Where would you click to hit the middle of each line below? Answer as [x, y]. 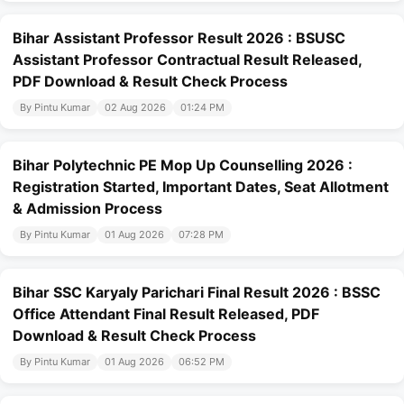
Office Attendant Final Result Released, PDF [166, 314]
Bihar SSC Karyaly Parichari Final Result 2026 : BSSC [197, 293]
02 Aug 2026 [135, 108]
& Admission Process [87, 209]
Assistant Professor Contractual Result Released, [187, 60]
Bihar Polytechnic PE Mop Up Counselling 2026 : [183, 165]
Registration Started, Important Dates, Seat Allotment [201, 187]
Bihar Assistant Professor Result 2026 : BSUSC [179, 38]
